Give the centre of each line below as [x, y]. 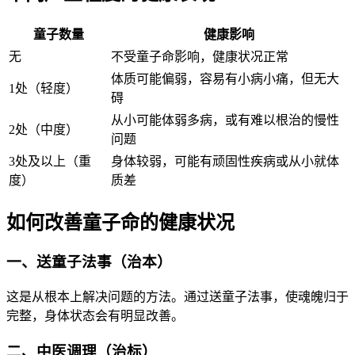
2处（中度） [44, 129]
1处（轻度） [44, 88]
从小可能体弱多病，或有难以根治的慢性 [225, 120]
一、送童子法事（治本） [89, 262]
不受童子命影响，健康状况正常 [200, 56]
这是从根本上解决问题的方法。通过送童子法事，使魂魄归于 [177, 297]
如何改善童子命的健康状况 [120, 222]
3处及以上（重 [50, 161]
